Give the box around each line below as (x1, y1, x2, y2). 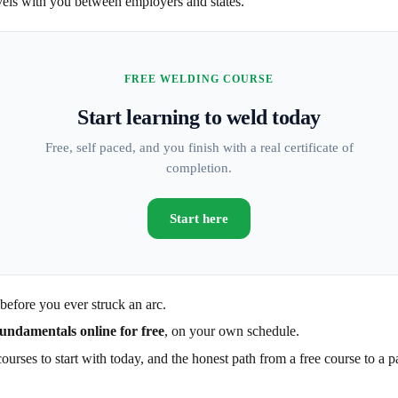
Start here (170, 211, 228, 226)
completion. (166, 160, 232, 175)
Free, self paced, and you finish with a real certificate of (44, 139, 354, 155)
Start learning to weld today (77, 105, 321, 129)
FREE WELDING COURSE (124, 72, 274, 85)
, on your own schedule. (164, 323, 299, 339)
